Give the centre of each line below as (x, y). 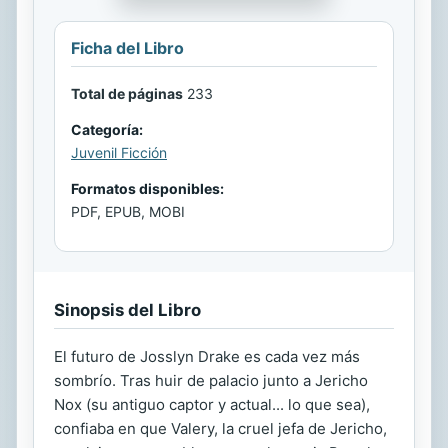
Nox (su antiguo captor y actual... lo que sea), (212, 404)
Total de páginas (127, 93)
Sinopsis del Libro (127, 309)
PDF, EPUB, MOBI (128, 211)
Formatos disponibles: (147, 188)
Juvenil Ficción (119, 152)
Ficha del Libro (127, 47)
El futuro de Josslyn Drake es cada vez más (207, 356)
